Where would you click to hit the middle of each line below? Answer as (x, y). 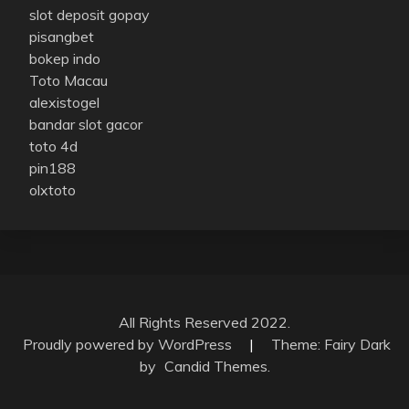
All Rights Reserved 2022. (204, 323)
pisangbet (62, 37)
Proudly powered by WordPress (129, 345)
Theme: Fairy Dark (331, 345)
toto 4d (53, 147)
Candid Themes (215, 367)
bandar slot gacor (86, 125)
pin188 (52, 168)
